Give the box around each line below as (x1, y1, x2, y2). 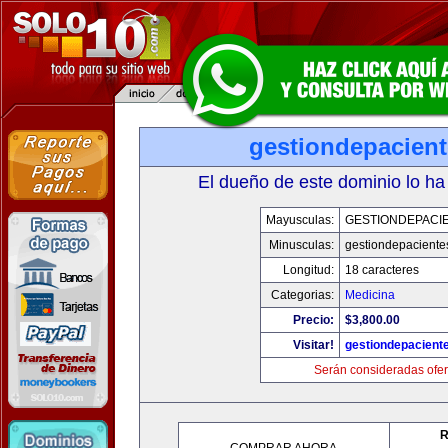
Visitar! (292, 338, 334, 352)
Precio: (292, 313, 334, 327)
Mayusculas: (265, 213, 334, 227)
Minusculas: (268, 238, 334, 252)
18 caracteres (344, 263, 419, 277)
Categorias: (270, 288, 334, 302)
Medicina (344, 288, 395, 302)
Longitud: (282, 263, 334, 277)
